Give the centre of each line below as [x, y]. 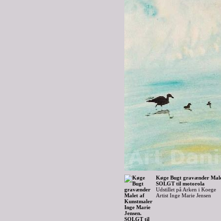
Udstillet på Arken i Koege [186, 189]
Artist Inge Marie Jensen [184, 195]
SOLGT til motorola [180, 184]
